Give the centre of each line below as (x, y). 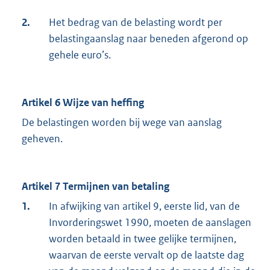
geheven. (42, 139)
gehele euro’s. (80, 55)
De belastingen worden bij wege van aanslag (122, 123)
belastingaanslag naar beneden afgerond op (149, 39)
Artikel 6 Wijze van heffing (83, 103)
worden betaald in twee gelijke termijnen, (143, 239)
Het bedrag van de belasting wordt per (136, 23)
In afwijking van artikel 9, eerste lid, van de (144, 206)
